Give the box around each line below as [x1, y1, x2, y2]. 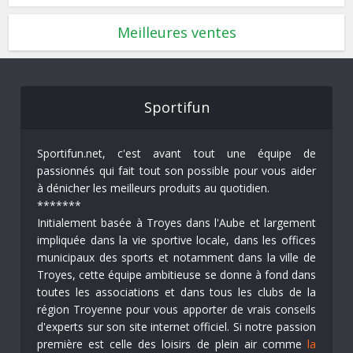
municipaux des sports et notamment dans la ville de [37, 250, 316, 266]
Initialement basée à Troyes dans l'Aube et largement [37, 215, 316, 231]
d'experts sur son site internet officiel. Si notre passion [37, 319, 316, 335]
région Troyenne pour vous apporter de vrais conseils [37, 302, 316, 318]
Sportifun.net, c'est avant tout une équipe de [37, 146, 316, 162]
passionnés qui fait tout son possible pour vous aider [37, 163, 316, 179]
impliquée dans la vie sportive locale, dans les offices [37, 232, 316, 248]
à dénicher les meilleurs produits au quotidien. [37, 180, 270, 196]
